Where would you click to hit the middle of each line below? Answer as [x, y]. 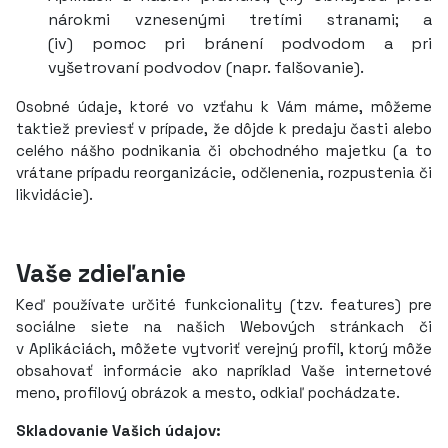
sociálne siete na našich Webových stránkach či [224, 326]
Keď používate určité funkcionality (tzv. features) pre [224, 304]
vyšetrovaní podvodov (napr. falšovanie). [206, 67]
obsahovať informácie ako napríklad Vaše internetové [224, 370]
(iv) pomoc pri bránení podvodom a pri [240, 43]
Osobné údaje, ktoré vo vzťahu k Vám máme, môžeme [224, 106]
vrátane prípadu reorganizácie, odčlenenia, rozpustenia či [224, 172]
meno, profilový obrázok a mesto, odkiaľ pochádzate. [210, 392]
